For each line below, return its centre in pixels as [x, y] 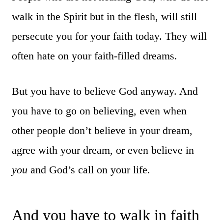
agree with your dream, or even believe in [103, 150]
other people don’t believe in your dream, [102, 130]
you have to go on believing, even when [99, 110]
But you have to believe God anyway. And [105, 91]
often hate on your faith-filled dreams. [95, 55]
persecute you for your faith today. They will [109, 36]
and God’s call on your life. [89, 169]
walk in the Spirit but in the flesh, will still [104, 16]
